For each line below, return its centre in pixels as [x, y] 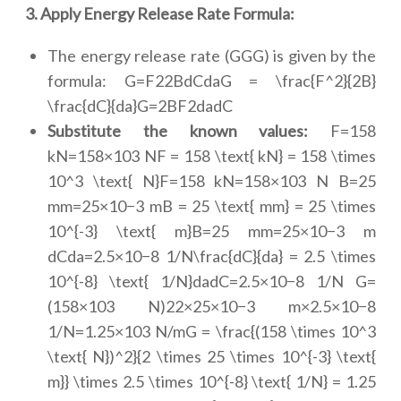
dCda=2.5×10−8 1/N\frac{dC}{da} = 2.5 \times [212, 256]
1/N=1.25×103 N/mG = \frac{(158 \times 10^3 [212, 331]
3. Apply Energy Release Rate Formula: [160, 13]
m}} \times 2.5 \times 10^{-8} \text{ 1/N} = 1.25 [212, 381]
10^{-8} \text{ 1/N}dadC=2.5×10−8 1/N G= [212, 281]
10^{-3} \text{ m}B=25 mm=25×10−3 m [212, 231]
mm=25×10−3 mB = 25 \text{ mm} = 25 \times [212, 206]
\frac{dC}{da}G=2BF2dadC [140, 106]
